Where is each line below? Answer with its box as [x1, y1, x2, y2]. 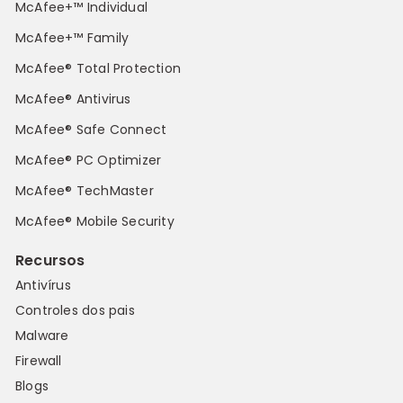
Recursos [15, 250, 85, 272]
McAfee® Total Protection [15, 59, 182, 78]
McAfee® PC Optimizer [15, 151, 162, 170]
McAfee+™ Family [15, 29, 130, 48]
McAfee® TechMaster [15, 182, 154, 201]
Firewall [15, 352, 62, 371]
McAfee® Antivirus [15, 90, 131, 109]
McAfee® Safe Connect [15, 121, 167, 139]
